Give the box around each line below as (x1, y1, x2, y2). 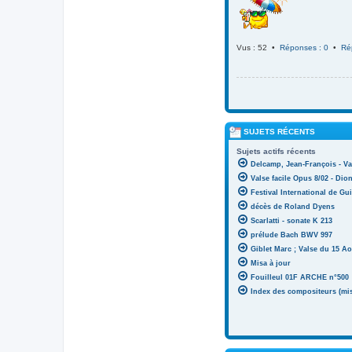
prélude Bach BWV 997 (251, 231, 332, 240)
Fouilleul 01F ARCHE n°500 (251, 273, 349, 282)
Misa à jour (251, 259, 291, 268)
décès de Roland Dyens (251, 203, 335, 211)
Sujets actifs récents (236, 147, 316, 156)
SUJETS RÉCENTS (241, 127, 315, 136)
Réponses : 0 (280, 43, 328, 52)
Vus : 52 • (236, 43, 280, 52)
